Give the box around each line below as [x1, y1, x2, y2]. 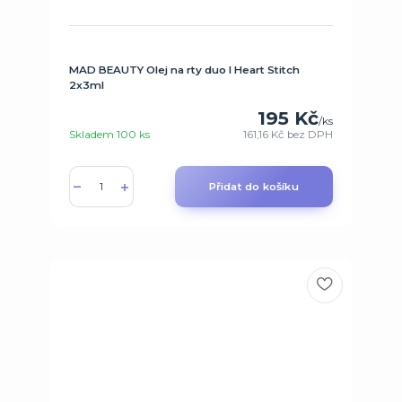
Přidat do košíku [208, 180, 299, 194]
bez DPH [287, 128, 334, 142]
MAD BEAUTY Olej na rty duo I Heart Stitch [68, 63, 300, 76]
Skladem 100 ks [68, 128, 150, 142]
